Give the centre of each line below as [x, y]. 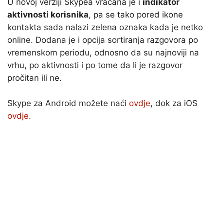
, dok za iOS [174, 103]
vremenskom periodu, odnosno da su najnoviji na [103, 53]
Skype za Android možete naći [68, 103]
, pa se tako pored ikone [136, 15]
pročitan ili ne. [35, 78]
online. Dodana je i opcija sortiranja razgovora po [103, 40]
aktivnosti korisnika [48, 15]
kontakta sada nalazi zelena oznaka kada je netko [105, 27]
